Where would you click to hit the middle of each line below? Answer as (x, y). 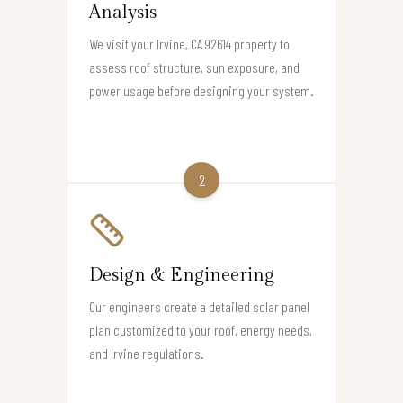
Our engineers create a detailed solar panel (199, 306)
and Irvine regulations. (147, 353)
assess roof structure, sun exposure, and (194, 67)
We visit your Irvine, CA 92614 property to (189, 43)
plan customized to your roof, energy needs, (201, 329)
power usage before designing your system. (201, 90)
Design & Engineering (182, 275)
